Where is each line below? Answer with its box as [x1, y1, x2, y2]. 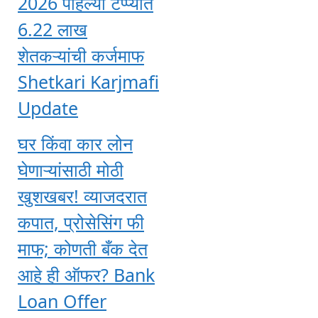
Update [18, 96, 78, 121]
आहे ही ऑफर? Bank [18, 262, 155, 287]
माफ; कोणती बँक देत [18, 236, 148, 261]
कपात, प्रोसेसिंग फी [18, 209, 144, 234]
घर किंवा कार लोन [18, 131, 133, 155]
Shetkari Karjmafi [18, 70, 159, 94]
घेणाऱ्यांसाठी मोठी [18, 157, 124, 182]
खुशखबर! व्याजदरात [18, 183, 147, 208]
